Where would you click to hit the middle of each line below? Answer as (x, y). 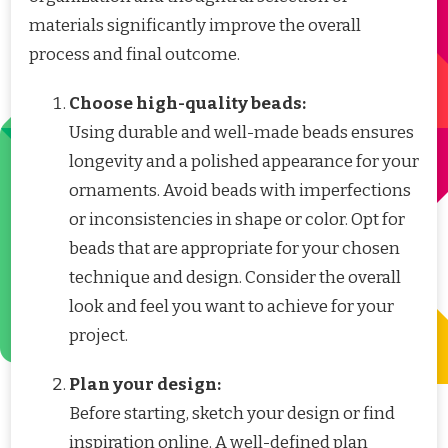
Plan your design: (145, 384)
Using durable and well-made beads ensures (241, 132)
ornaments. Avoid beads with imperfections (240, 190)
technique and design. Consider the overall (235, 277)
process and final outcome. (134, 54)
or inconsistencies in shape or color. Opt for (237, 219)
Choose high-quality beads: (187, 103)
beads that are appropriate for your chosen (234, 248)
